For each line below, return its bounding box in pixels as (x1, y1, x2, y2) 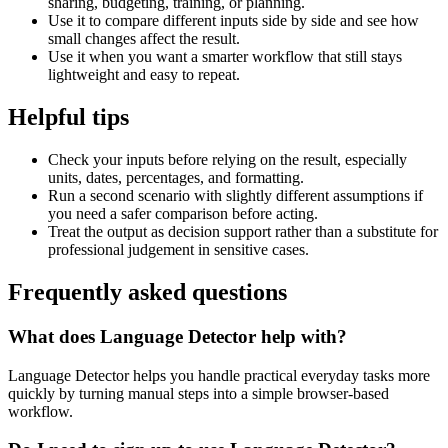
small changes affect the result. (48, 30, 240, 48)
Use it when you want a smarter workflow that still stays (48, 48, 402, 66)
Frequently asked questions (8, 278, 287, 305)
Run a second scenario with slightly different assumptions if (48, 187, 423, 204)
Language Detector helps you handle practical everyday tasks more (8, 366, 430, 384)
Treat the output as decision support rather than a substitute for (48, 223, 438, 240)
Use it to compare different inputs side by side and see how (48, 12, 419, 30)
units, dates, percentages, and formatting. (48, 169, 304, 186)
